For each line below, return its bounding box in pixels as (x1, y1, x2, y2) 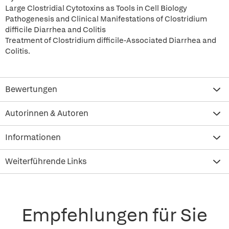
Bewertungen (5, 84, 57, 95)
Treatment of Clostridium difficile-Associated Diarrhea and (5, 35, 216, 45)
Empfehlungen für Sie (21, 203, 208, 227)
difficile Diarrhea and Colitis (5, 25, 106, 35)
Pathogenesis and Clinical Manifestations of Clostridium (5, 14, 207, 24)
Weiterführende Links (5, 156, 87, 167)
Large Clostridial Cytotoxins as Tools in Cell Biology (5, 3, 187, 13)
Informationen (5, 132, 61, 143)
